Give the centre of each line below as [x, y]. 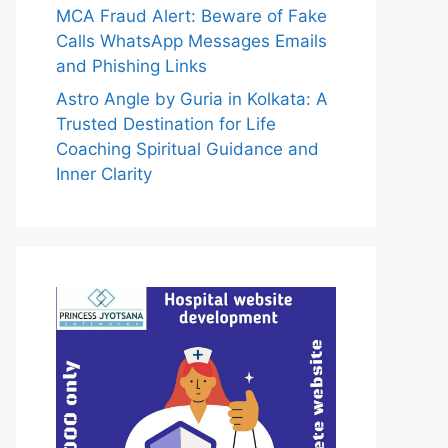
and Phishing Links [131, 65]
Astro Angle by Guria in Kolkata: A [192, 99]
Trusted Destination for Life [166, 124]
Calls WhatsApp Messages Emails [191, 40]
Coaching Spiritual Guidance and [187, 149]
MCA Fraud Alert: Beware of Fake [191, 15]
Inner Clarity [104, 174]
